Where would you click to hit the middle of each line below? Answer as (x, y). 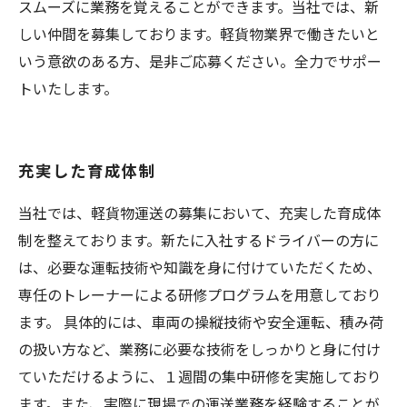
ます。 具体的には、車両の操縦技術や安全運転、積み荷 (201, 322)
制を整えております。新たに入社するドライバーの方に (199, 240)
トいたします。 (68, 88)
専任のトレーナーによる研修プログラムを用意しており (200, 294)
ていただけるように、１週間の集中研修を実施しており (200, 376)
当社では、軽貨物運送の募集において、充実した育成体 (199, 213)
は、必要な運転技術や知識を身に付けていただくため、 (200, 267)
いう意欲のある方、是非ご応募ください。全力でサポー (200, 61)
